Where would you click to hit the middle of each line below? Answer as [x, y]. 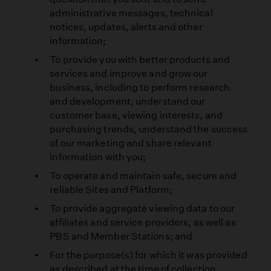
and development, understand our [128, 102]
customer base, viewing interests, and [136, 116]
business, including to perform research [140, 88]
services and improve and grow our [129, 74]
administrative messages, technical [131, 13]
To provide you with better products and [140, 60]
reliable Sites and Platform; [111, 190]
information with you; [98, 157]
